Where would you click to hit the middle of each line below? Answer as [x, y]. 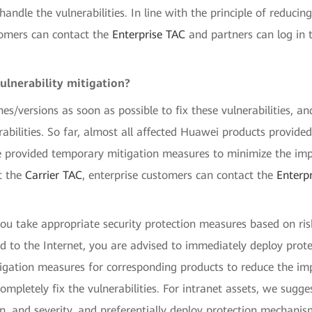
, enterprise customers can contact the [180, 175]
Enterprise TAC [149, 34]
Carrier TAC [54, 175]
